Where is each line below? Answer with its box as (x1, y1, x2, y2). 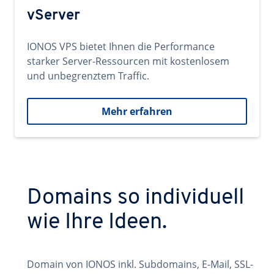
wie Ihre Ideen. (27, 212, 167, 234)
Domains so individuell (27, 187, 244, 209)
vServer (27, 9, 80, 23)
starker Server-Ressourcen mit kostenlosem (27, 54, 229, 68)
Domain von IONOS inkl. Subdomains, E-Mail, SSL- (27, 257, 253, 271)
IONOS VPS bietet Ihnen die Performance (27, 40, 215, 53)
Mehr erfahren (102, 105, 172, 118)
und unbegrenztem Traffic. (27, 69, 149, 83)
